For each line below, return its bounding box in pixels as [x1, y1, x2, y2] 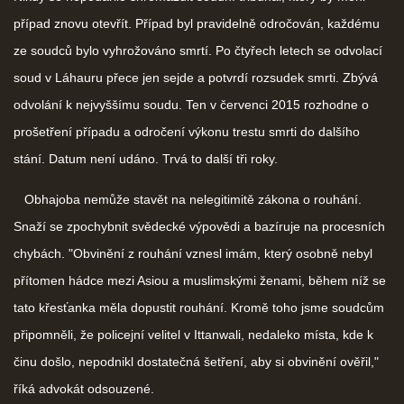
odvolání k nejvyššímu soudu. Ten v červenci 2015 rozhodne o [14, 96, 369, 112]
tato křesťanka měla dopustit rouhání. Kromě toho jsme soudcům [14, 299, 384, 315]
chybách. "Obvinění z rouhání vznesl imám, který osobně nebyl [14, 245, 372, 261]
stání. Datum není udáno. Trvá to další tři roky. [14, 151, 278, 166]
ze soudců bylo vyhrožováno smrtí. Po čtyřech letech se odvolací [14, 42, 382, 58]
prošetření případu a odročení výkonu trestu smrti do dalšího [14, 124, 360, 139]
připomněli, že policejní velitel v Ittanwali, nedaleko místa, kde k [14, 326, 373, 342]
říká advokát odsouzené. [14, 381, 154, 396]
